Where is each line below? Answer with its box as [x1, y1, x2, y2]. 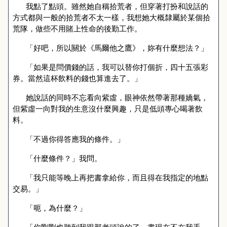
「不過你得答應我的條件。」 [25, 134, 125, 144]
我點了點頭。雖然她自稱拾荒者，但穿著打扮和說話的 [25, 1, 208, 11]
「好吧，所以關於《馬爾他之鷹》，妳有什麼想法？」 [25, 43, 208, 53]
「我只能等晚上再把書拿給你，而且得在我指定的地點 [25, 172, 208, 182]
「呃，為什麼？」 [25, 203, 87, 213]
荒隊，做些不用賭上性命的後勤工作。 [13, 23, 142, 33]
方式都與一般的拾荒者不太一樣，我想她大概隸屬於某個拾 [13, 12, 210, 22]
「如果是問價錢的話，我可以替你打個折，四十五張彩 [25, 62, 208, 72]
